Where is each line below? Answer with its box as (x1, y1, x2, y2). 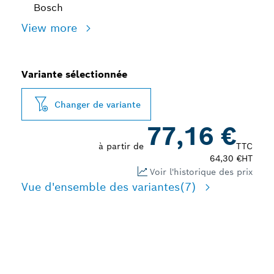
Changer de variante (54, 98, 141, 110)
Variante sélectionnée (21, 68, 127, 81)
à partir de (98, 141, 147, 152)
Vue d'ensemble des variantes (21, 180, 180, 194)
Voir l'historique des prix (150, 166, 253, 177)
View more (21, 21, 81, 35)
